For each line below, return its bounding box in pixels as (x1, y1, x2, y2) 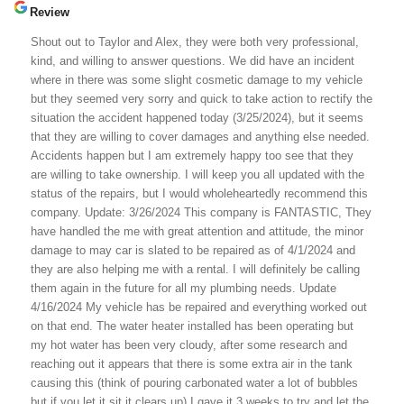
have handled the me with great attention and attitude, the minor (31, 224, 363, 238)
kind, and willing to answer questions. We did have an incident (31, 53, 354, 68)
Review (30, 5, 69, 19)
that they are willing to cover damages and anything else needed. (31, 129, 370, 143)
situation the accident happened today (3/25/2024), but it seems (31, 110, 363, 124)
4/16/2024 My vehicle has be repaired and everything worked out (31, 299, 367, 314)
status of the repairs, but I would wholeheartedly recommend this (31, 186, 368, 200)
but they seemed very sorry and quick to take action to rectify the (31, 91, 372, 106)
